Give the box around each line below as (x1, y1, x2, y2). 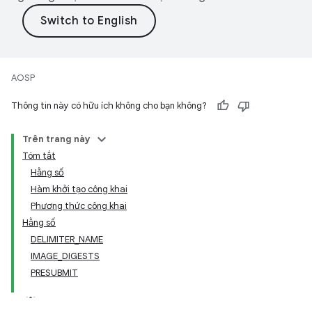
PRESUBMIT (31, 267, 78, 279)
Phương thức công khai (31, 200, 127, 212)
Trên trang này (22, 133, 91, 145)
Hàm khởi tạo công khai (31, 183, 127, 195)
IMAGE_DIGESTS (31, 250, 100, 262)
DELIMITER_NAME (31, 233, 103, 245)
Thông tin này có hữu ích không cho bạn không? (11, 100, 207, 111)
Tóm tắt (22, 150, 56, 162)
